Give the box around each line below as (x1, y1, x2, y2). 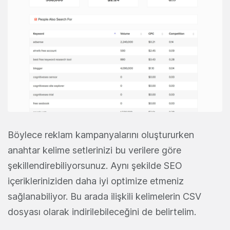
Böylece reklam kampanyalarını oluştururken (8, 129, 194, 140)
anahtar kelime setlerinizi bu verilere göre (8, 144, 181, 156)
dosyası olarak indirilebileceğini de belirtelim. (8, 206, 196, 217)
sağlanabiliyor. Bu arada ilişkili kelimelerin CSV (8, 190, 201, 202)
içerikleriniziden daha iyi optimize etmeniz (8, 175, 184, 186)
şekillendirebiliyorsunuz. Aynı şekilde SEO (8, 160, 182, 171)
